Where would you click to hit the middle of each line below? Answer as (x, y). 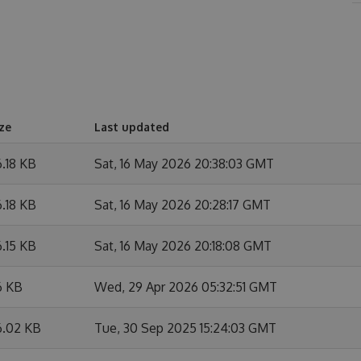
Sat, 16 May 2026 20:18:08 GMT (183, 246)
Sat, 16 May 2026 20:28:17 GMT (183, 205)
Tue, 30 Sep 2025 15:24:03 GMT (185, 328)
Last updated (132, 127)
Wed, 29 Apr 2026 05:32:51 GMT (186, 287)
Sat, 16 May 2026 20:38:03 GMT (184, 164)
